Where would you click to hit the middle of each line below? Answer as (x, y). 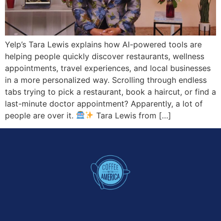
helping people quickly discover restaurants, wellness (105, 56)
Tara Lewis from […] (133, 115)
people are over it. (40, 115)
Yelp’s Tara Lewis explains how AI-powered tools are (103, 44)
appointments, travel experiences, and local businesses (108, 68)
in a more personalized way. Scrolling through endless (106, 80)
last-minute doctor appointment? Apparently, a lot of (104, 103)
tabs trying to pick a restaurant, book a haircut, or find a (110, 92)
